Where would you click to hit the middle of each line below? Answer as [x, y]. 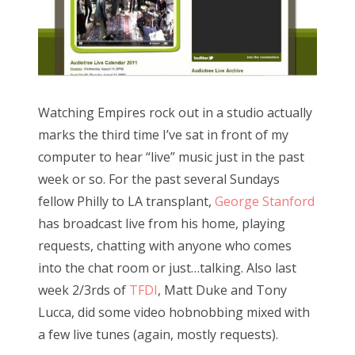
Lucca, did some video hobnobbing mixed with [174, 312]
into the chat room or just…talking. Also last [167, 267]
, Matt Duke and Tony [222, 290]
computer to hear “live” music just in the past [171, 157]
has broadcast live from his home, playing [162, 223]
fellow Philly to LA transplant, [126, 201]
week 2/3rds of [84, 290]
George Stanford [265, 201]
